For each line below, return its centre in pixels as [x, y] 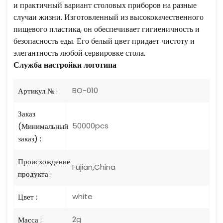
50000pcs [89, 125]
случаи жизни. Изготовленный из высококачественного [109, 17]
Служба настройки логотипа [65, 65]
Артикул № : [38, 91]
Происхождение [44, 161]
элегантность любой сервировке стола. [79, 53]
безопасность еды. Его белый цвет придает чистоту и [104, 41]
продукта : [35, 174]
